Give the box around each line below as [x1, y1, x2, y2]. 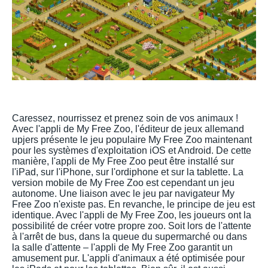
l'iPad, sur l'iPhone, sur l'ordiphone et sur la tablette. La [12, 166, 243, 177]
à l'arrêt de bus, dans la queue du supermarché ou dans [12, 231, 247, 242]
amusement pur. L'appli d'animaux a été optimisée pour [12, 252, 245, 263]
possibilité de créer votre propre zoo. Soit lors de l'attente [12, 220, 251, 231]
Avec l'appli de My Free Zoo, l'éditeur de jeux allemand [12, 123, 244, 134]
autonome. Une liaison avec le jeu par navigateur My [12, 188, 234, 199]
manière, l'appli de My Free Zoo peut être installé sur [12, 156, 234, 166]
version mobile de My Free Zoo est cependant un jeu [12, 177, 234, 188]
